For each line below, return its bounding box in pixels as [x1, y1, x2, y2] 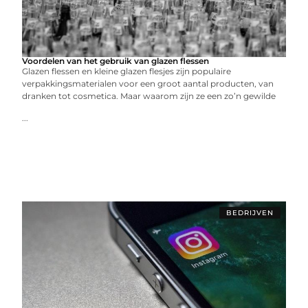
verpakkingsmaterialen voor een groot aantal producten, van [22, 78, 274, 89]
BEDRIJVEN [225, 208, 274, 217]
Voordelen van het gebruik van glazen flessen [22, 56, 210, 66]
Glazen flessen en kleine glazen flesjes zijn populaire [22, 66, 232, 76]
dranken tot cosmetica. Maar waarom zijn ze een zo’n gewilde [22, 91, 276, 101]
